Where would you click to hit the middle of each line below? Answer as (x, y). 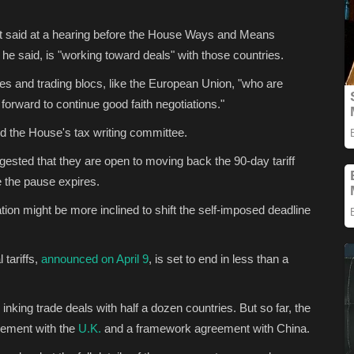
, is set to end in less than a (218, 258)
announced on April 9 (95, 258)
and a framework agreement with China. (205, 328)
